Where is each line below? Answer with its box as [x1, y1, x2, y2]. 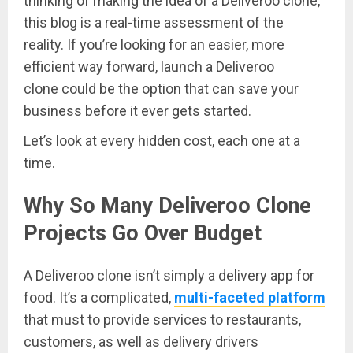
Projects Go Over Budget [24, 220, 262, 246]
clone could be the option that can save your [24, 80, 299, 98]
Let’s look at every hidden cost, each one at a [24, 132, 300, 150]
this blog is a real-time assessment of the [24, 14, 284, 32]
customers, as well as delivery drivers [24, 333, 258, 351]
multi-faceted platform [174, 289, 325, 307]
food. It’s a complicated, [24, 289, 174, 307]
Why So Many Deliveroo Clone [24, 192, 311, 218]
